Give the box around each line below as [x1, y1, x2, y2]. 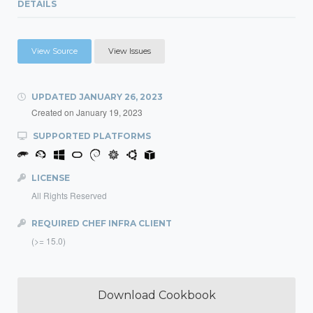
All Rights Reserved [31, 189, 107, 201]
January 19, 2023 [76, 106, 143, 118]
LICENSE [29, 173, 70, 183]
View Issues [108, 46, 151, 56]
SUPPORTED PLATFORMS [31, 131, 151, 141]
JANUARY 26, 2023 [79, 92, 163, 102]
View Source [31, 46, 78, 56]
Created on [31, 106, 76, 118]
